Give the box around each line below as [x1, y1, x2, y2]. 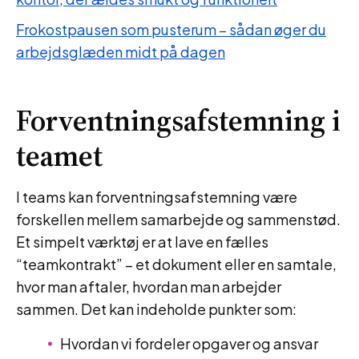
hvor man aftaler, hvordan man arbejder [16, 277, 281, 296]
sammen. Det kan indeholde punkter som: [16, 300, 296, 318]
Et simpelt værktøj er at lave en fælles [16, 232, 268, 251]
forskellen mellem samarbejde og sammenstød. [16, 210, 341, 228]
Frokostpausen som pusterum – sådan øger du [16, 20, 326, 38]
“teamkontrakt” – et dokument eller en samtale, [16, 255, 337, 273]
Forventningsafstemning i [16, 101, 341, 140]
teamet [16, 136, 103, 175]
